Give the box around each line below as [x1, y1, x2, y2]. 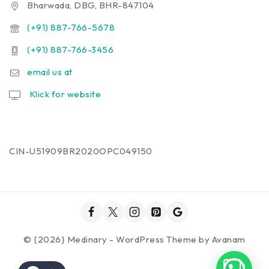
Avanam [211, 234, 246, 245]
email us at [27, 66, 73, 77]
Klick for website [27, 88, 101, 100]
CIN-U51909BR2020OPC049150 [9, 145, 153, 157]
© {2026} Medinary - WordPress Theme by [23, 234, 212, 245]
